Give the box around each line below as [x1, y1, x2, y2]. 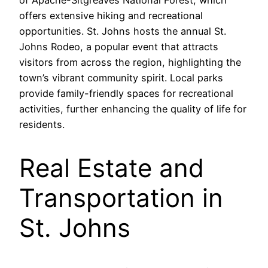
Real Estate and [19, 153, 204, 184]
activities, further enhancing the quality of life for [19, 103, 246, 115]
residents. [19, 118, 65, 131]
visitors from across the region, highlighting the [19, 56, 241, 69]
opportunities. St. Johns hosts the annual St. [19, 25, 226, 38]
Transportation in [19, 182, 223, 214]
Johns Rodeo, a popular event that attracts [19, 41, 218, 53]
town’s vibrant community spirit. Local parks [19, 72, 223, 84]
